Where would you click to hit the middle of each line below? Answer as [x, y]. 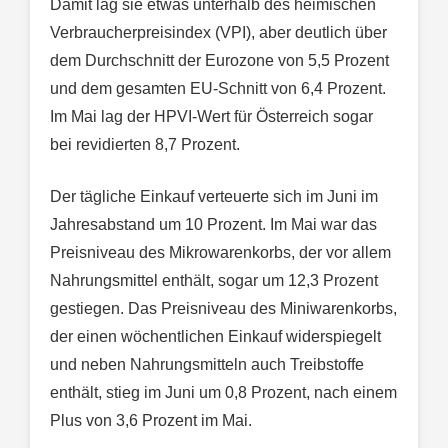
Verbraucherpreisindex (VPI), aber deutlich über [218, 33]
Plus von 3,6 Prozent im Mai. [151, 421]
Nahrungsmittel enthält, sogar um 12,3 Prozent [214, 281]
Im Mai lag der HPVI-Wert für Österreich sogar [211, 117]
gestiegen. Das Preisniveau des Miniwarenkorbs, [223, 309]
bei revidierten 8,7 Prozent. [145, 145]
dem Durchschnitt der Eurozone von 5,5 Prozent [219, 61]
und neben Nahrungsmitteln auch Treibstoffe [207, 365]
